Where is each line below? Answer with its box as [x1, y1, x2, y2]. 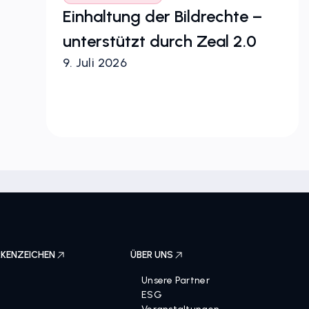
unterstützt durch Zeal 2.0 [62, 31, 257, 51]
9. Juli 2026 [62, 55, 127, 70]
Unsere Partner [141, 275, 210, 286]
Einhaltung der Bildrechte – [62, 6, 262, 26]
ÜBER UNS [130, 249, 173, 261]
